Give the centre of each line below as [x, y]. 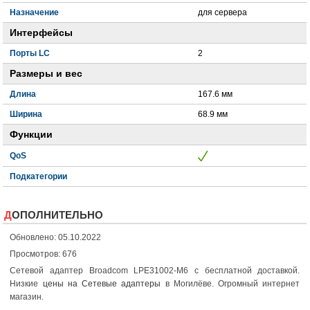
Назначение [35, 12]
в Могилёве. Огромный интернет [230, 283]
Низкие [26, 283]
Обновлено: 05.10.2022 [56, 237]
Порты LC [30, 53]
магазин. [27, 297]
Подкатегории [39, 176]
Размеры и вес [46, 73]
